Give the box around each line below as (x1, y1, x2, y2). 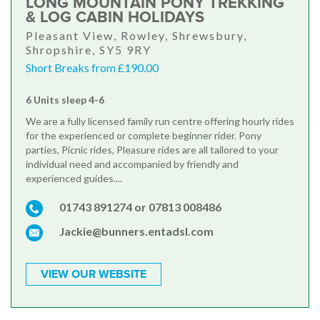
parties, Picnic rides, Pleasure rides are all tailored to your (26, 144, 279, 156)
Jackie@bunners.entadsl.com (59, 224, 214, 239)
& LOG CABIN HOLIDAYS (26, 8, 204, 28)
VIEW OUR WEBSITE (41, 267, 146, 282)
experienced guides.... (26, 172, 122, 185)
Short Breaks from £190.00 (26, 61, 159, 75)
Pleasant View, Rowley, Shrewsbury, (26, 29, 247, 43)
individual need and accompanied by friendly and (26, 158, 239, 171)
